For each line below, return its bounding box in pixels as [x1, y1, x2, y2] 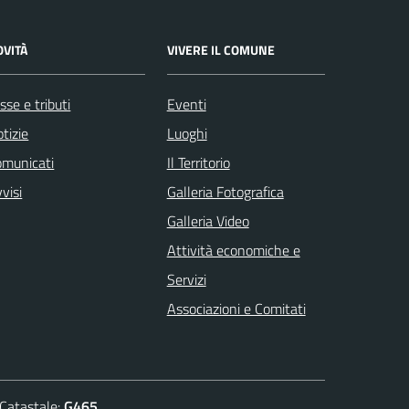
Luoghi [166, 121, 207, 144]
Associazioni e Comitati [166, 297, 306, 320]
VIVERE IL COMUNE [166, 39, 275, 59]
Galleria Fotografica [166, 180, 284, 203]
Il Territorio [166, 151, 230, 173]
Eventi [166, 92, 206, 115]
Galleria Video [166, 209, 249, 232]
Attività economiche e [166, 238, 300, 261]
